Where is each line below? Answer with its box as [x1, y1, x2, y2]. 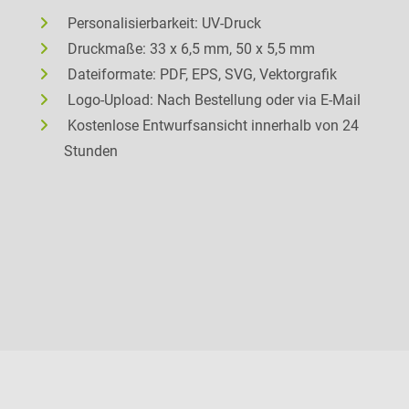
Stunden [63, 142, 118, 160]
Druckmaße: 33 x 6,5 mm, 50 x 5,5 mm [67, 39, 315, 58]
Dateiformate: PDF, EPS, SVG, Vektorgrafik [67, 65, 337, 83]
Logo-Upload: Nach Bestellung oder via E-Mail [67, 90, 361, 109]
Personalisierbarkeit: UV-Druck [67, 14, 261, 32]
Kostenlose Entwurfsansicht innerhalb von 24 [67, 116, 359, 134]
